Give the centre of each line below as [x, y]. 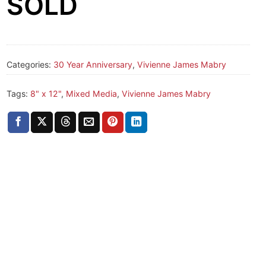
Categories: [30, 64]
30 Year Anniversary [93, 64]
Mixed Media [91, 93]
